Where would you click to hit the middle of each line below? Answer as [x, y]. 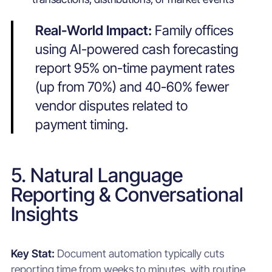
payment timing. [81, 124]
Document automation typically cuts [140, 254]
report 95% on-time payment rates [135, 68]
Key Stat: [34, 254]
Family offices [194, 30]
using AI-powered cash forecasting [137, 49]
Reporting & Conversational [127, 195]
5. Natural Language [97, 175]
